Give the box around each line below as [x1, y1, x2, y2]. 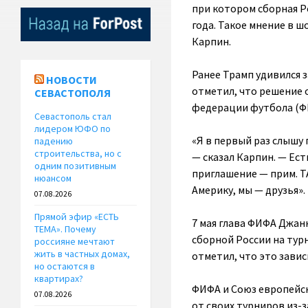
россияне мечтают [34, 235, 115, 248]
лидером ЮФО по [34, 122, 111, 135]
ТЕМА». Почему [34, 223, 96, 236]
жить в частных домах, [34, 247, 130, 261]
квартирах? [34, 272, 83, 285]
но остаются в [34, 260, 95, 273]
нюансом [34, 172, 71, 185]
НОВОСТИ [46, 73, 97, 87]
